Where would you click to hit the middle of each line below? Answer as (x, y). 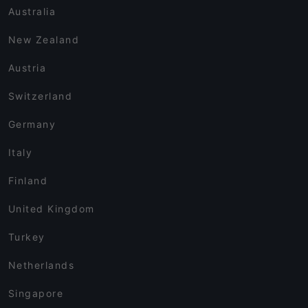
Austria (27, 68)
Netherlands (41, 265)
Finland (28, 180)
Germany (32, 124)
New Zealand (44, 40)
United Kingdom (51, 209)
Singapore (36, 293)
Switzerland (40, 96)
